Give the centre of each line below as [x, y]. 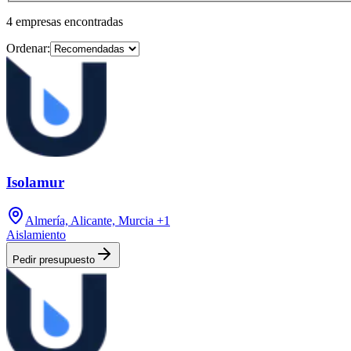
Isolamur [35, 183]
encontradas [94, 21]
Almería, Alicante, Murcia [89, 221]
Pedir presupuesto [54, 260]
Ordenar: [28, 48]
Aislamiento [36, 235]
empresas [38, 21]
